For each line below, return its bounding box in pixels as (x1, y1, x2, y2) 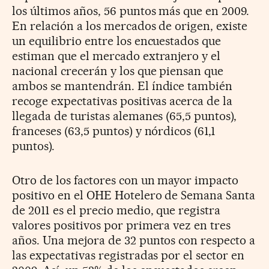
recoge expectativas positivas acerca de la (12, 93, 233, 108)
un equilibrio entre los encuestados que (12, 33, 222, 48)
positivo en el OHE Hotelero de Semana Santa (12, 187, 256, 202)
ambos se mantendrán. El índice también (12, 78, 233, 93)
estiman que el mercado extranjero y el (12, 48, 221, 63)
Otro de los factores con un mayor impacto (12, 172, 239, 187)
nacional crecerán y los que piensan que (12, 63, 224, 78)
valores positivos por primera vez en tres (12, 217, 231, 232)
